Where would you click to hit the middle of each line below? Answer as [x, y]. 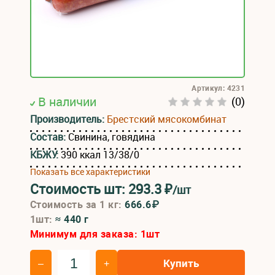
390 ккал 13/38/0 [100, 155]
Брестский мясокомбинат [167, 119]
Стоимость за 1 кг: [78, 205]
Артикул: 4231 [218, 88]
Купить [181, 263]
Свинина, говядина [112, 137]
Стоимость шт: [79, 189]
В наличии [67, 102]
